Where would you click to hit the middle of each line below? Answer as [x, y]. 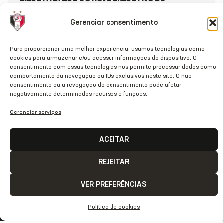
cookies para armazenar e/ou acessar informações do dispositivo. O [103, 58]
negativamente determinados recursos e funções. [79, 94]
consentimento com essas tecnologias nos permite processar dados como [113, 67]
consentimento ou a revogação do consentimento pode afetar [96, 85]
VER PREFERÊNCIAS [114, 184]
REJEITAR [114, 162]
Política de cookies [114, 207]
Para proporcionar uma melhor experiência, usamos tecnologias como [107, 49]
